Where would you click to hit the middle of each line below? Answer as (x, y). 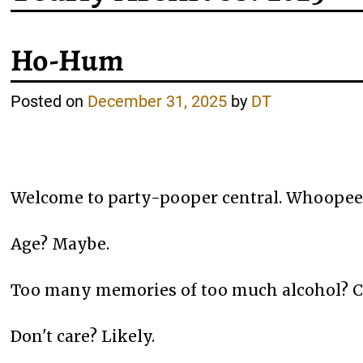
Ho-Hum (68, 60)
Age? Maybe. (60, 243)
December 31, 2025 (158, 101)
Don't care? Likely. (83, 336)
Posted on (49, 101)
